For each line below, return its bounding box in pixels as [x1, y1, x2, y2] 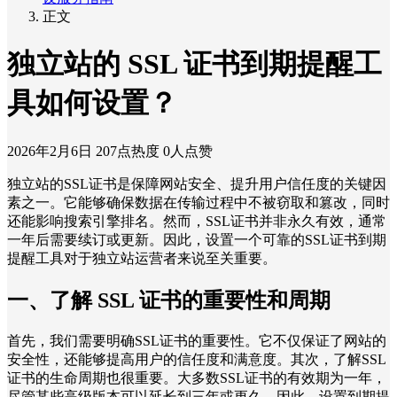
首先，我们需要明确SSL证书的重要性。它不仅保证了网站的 [7, 332, 386, 348]
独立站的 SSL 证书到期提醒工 [7, 48, 382, 81]
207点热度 [96, 143, 160, 159]
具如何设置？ [7, 87, 177, 120]
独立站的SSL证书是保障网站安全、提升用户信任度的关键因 [7, 175, 386, 191]
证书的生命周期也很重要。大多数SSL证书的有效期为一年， [7, 370, 386, 385]
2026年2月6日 [7, 143, 92, 159]
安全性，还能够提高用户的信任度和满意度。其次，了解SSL [7, 351, 386, 367]
